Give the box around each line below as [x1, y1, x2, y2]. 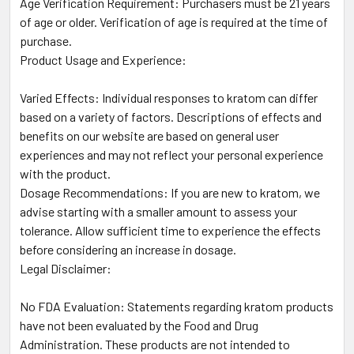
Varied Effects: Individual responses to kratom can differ [20, 90, 318, 106]
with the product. [20, 166, 111, 182]
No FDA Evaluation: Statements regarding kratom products [20, 299, 333, 314]
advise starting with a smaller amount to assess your [20, 204, 297, 220]
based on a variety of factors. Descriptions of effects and [20, 109, 322, 125]
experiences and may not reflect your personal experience [20, 147, 323, 163]
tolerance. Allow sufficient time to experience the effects [20, 223, 321, 239]
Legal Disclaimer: [20, 261, 111, 277]
